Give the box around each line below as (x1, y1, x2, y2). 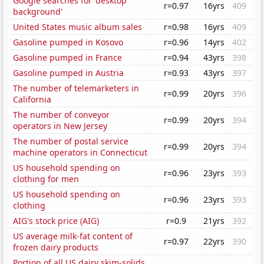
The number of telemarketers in (13, 82, 140, 94)
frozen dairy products (13, 242, 99, 253)
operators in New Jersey (13, 120, 108, 132)
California (13, 94, 52, 105)
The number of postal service (13, 136, 129, 147)
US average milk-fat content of (13, 230, 133, 242)
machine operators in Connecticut (13, 147, 148, 159)
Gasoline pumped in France (13, 52, 123, 64)
